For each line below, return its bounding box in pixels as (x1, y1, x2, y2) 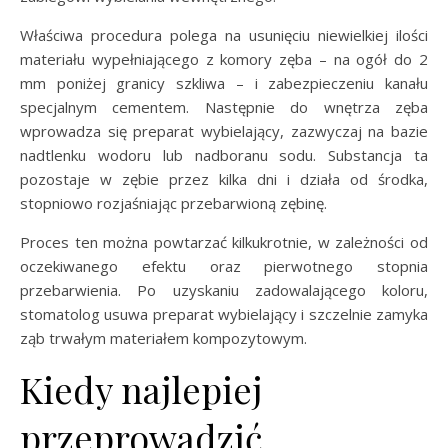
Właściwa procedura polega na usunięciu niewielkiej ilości (20, 25, 428, 45)
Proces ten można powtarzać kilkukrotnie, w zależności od (20, 232, 428, 252)
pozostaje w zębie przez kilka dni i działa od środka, (20, 169, 428, 189)
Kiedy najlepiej (20, 365, 262, 413)
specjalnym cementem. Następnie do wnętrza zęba (20, 97, 428, 117)
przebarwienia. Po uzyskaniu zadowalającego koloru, (20, 280, 428, 300)
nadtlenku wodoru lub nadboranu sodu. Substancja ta (20, 145, 428, 165)
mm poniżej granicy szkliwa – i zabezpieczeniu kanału (20, 73, 428, 93)
